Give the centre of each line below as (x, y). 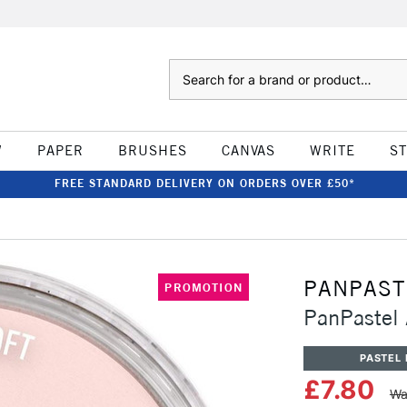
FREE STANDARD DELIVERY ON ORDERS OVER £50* (204, 183)
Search (187, 68)
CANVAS (248, 150)
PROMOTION (203, 287)
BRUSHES (152, 150)
